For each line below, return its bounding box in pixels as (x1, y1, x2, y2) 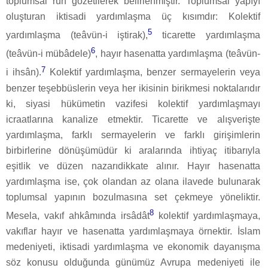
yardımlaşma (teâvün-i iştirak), (6, 30, 148, 41)
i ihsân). (6, 67, 42, 78)
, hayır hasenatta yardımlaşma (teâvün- (95, 48, 260, 59)
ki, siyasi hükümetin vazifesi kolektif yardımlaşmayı (6, 98, 260, 109)
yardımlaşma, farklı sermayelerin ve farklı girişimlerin (6, 129, 260, 140)
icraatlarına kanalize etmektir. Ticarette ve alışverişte (6, 114, 260, 124)
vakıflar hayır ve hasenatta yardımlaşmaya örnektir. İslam (6, 226, 260, 237)
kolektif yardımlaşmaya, (153, 211, 260, 221)
